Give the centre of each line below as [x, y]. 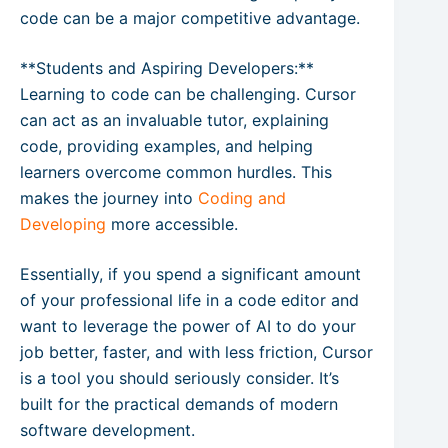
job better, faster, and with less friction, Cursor [196, 352]
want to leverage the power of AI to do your [188, 326]
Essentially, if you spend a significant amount [190, 274]
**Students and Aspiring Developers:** [167, 68]
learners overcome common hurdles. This [176, 172]
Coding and [242, 198]
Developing [63, 224]
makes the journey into [109, 198]
